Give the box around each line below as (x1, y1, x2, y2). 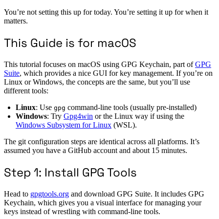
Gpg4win (64, 112, 93, 121)
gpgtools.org (30, 190, 69, 198)
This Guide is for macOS (4, 35, 136, 51)
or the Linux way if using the (93, 112, 184, 121)
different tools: (4, 87, 48, 95)
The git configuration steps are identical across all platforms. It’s (4, 137, 199, 146)
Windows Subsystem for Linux (16, 121, 111, 130)
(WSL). (111, 121, 137, 130)
